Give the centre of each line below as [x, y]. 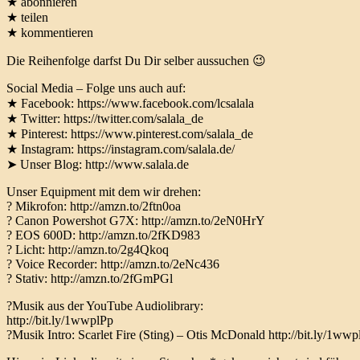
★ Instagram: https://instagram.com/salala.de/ [121, 149]
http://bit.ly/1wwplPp [60, 321]
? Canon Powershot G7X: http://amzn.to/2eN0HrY [136, 221]
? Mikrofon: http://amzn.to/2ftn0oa [94, 207]
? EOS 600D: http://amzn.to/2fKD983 [103, 235]
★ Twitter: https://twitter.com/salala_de [105, 119]
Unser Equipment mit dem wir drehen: [104, 192]
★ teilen [27, 18]
